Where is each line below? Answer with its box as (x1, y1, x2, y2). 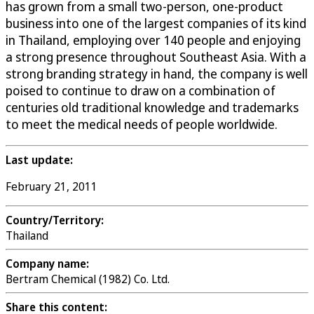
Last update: (6, 152, 73, 168)
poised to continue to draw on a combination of (6, 82, 275, 100)
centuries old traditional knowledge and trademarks (6, 99, 299, 116)
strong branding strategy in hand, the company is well (6, 65, 308, 83)
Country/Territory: (6, 212, 104, 228)
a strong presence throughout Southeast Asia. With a (6, 48, 306, 66)
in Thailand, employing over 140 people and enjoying (6, 32, 301, 49)
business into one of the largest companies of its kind (6, 15, 306, 32)
